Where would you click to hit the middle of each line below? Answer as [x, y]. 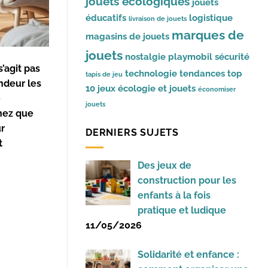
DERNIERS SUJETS [132, 133]
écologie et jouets [157, 89]
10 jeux [100, 89]
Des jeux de [165, 165]
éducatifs [106, 18]
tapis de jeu [104, 74]
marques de [208, 35]
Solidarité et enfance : [188, 254]
